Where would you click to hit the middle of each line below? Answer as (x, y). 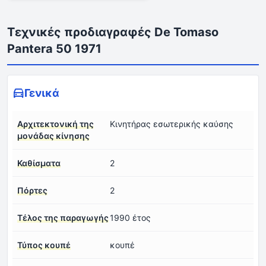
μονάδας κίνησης (53, 135)
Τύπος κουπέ (44, 245)
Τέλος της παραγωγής (63, 217)
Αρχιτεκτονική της (56, 123)
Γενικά (42, 93)
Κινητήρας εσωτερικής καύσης (172, 123)
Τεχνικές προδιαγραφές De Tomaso (113, 32)
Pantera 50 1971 (54, 48)
